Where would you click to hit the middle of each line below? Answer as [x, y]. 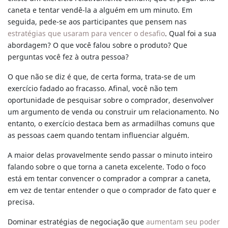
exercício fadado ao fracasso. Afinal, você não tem [93, 89]
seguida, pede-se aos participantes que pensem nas [97, 22]
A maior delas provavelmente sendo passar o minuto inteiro [110, 155]
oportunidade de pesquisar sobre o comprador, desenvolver [111, 100]
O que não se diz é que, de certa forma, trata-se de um [102, 77]
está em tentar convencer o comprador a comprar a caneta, [109, 179]
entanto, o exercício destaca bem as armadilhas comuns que [111, 124]
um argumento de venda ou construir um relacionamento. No [113, 112]
